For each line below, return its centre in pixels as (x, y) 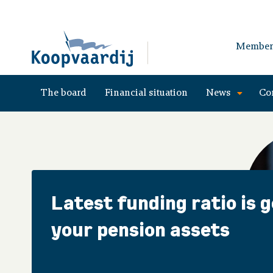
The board (64, 93)
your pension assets (140, 230)
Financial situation (146, 93)
